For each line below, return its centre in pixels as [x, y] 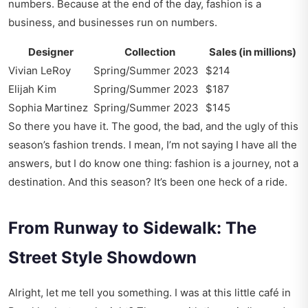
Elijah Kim [32, 89]
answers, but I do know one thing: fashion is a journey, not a [153, 164]
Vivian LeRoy [40, 71]
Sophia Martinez [48, 108]
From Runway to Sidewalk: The [132, 228]
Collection [150, 52]
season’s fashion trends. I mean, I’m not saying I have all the [153, 145]
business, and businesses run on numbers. [113, 23]
